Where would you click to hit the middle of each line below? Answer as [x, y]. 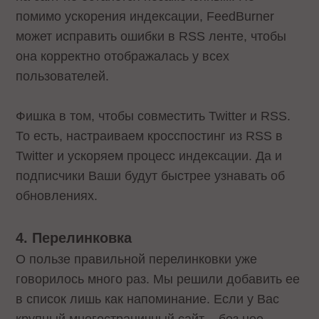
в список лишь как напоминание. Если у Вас [148, 299]
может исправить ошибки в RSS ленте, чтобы [151, 36]
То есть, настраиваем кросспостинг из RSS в [150, 136]
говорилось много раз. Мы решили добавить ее [158, 279]
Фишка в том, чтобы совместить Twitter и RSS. [153, 116]
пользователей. [63, 76]
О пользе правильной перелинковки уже [137, 260]
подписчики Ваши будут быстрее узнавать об [151, 176]
